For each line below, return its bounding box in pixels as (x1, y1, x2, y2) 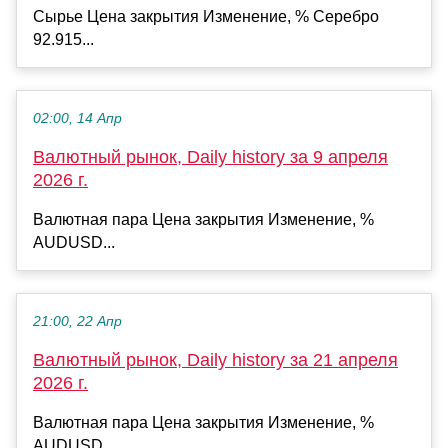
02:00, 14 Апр (33, 110, 122, 126)
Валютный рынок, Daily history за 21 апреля (33, 349, 398, 370)
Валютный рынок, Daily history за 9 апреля (33, 146, 388, 167)
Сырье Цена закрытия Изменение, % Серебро (33, 7, 379, 25)
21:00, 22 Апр (33, 313, 122, 329)
